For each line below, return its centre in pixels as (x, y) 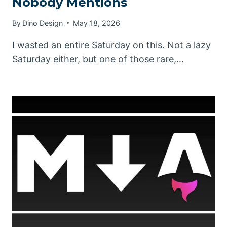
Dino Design (43, 23)
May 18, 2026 (97, 23)
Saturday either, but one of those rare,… (98, 59)
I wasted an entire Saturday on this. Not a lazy (111, 45)
